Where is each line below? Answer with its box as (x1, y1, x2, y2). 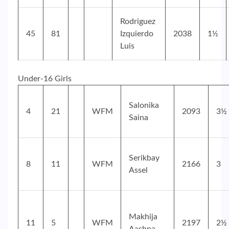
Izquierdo (120, 30, 153, 38)
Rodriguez (120, 17, 155, 26)
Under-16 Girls (18, 75, 72, 83)
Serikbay (129, 154, 159, 163)
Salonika (129, 101, 159, 110)
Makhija (129, 213, 157, 221)
